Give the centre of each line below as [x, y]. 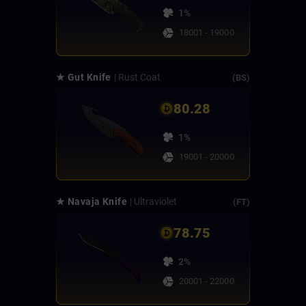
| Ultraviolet [154, 202]
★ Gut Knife [84, 78]
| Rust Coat [137, 78]
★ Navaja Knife [92, 202]
